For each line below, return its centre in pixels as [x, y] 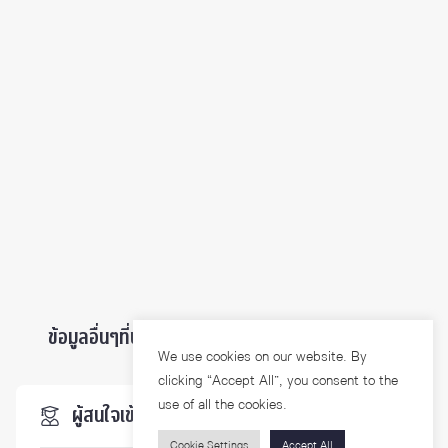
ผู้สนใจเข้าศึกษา [128, 415]
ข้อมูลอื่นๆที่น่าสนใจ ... [125, 337]
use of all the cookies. [222, 404]
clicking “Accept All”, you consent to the [278, 380]
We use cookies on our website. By [262, 356]
